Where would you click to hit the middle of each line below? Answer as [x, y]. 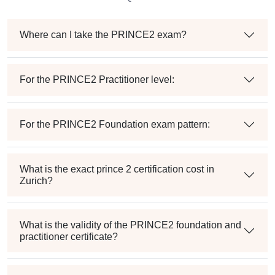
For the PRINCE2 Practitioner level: [97, 80]
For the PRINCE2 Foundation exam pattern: [115, 125]
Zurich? [36, 180]
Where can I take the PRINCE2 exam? [103, 35]
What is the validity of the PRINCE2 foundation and [130, 225]
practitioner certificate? [69, 236]
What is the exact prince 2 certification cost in [117, 169]
